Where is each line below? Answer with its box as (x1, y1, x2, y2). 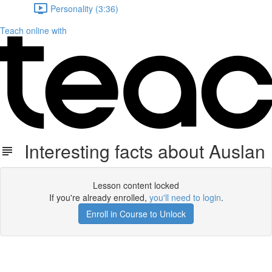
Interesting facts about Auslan (15, 138, 265, 164)
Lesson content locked (93, 179, 179, 191)
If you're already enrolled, (49, 191, 149, 203)
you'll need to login (149, 191, 221, 203)
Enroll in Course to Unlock (86, 208, 186, 220)
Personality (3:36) (50, 2, 118, 15)
